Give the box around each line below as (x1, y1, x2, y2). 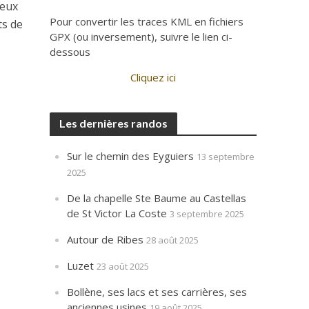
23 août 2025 (97, 260, 150, 272)
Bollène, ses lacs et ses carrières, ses (67, 285, 248, 299)
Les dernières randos (59, 117, 168, 130)
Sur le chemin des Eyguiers (67, 149, 195, 163)
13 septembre (197, 150, 255, 163)
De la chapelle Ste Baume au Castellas (67, 191, 247, 205)
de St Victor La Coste (67, 206, 168, 220)
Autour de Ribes (67, 232, 144, 246)
